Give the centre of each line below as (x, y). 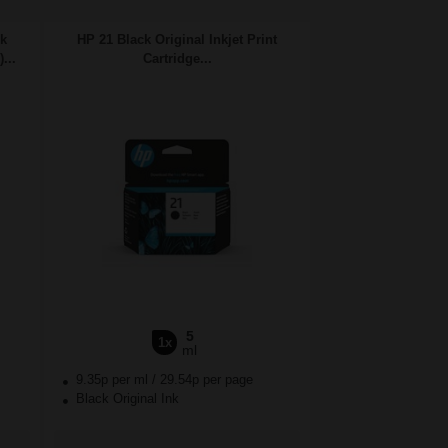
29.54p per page (206, 380)
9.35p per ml (112, 380)
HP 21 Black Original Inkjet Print (177, 40)
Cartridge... (177, 59)
